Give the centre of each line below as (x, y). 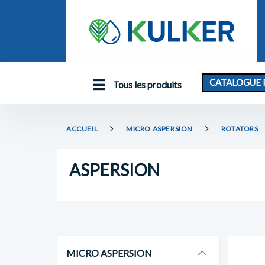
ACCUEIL (82, 128)
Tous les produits (146, 84)
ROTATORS (240, 128)
